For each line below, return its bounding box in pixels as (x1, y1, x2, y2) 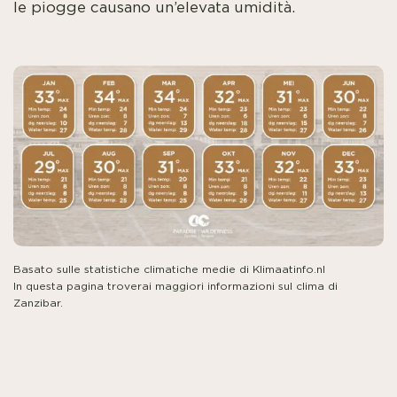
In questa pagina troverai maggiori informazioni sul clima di (13, 280, 338, 292)
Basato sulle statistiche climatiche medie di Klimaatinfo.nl (13, 263, 325, 275)
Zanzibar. (13, 297, 63, 308)
